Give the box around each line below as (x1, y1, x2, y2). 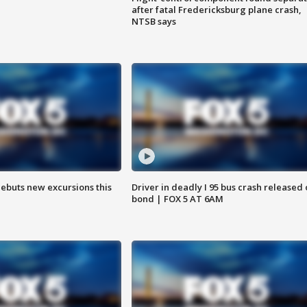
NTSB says (131, 15, 176, 28)
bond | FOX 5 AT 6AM (131, 193, 223, 205)
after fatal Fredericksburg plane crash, (131, 3, 302, 16)
